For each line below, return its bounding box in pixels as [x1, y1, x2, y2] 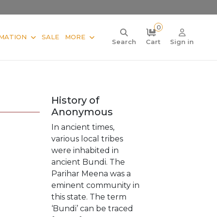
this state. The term [51, 192, 126, 201]
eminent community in [51, 180, 139, 190]
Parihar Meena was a [51, 169, 131, 178]
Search [112, 37, 136, 46]
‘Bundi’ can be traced [51, 203, 133, 213]
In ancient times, [51, 122, 114, 132]
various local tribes [51, 134, 123, 143]
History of [51, 94, 99, 106]
